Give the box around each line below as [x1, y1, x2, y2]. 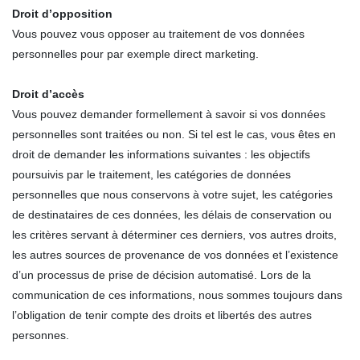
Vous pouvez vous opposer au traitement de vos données [12, 27, 305, 40]
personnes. [12, 329, 69, 342]
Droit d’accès [12, 88, 84, 100]
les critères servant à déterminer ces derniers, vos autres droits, [12, 228, 337, 241]
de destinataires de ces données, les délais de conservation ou [12, 208, 332, 221]
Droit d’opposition [12, 7, 112, 20]
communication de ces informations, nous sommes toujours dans [12, 288, 342, 301]
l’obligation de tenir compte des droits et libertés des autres [12, 309, 312, 321]
